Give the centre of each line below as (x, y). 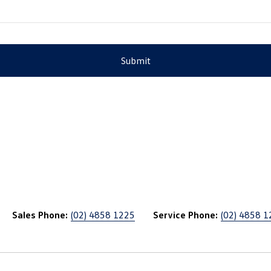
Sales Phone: (40, 215)
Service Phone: (185, 215)
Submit (135, 61)
